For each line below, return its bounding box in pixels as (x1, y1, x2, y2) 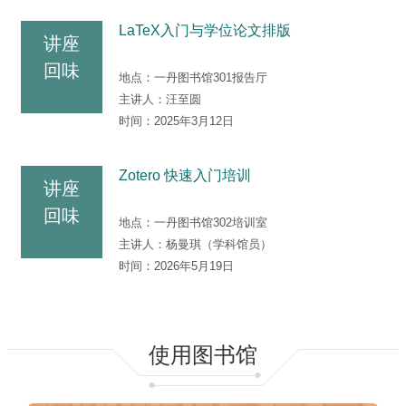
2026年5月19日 (154, 259, 234, 274)
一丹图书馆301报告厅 (154, 71, 267, 85)
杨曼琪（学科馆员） (166, 237, 272, 252)
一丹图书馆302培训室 (154, 216, 267, 230)
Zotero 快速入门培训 (119, 168, 251, 184)
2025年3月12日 (154, 114, 234, 129)
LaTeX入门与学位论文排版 (119, 23, 291, 39)
